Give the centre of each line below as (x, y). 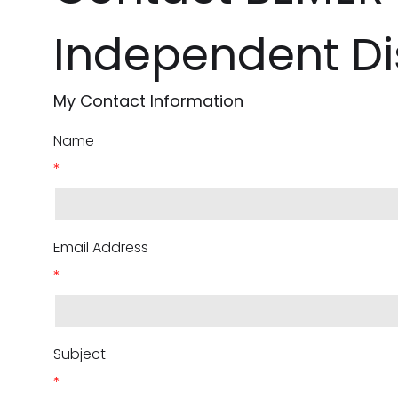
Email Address (101, 247)
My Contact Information (148, 101)
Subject (80, 354)
